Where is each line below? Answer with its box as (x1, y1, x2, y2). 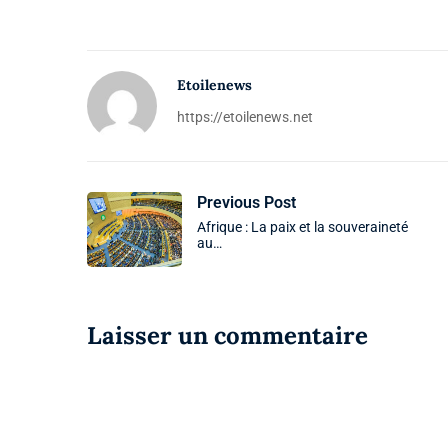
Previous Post (197, 192, 296, 212)
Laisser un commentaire (87, 319, 368, 351)
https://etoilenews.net (177, 108, 313, 125)
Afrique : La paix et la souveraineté (197, 218, 408, 235)
